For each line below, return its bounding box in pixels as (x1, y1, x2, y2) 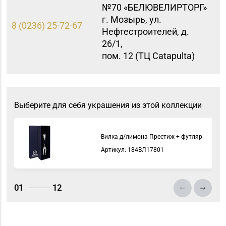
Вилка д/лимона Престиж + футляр (100, 133, 202, 140)
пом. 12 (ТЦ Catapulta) (101, 50, 195, 62)
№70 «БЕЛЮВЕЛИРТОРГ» (101, 2, 207, 13)
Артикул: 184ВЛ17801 (100, 146, 164, 153)
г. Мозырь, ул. (101, 14, 161, 25)
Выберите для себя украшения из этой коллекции (14, 100, 202, 110)
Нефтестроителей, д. (101, 26, 189, 37)
